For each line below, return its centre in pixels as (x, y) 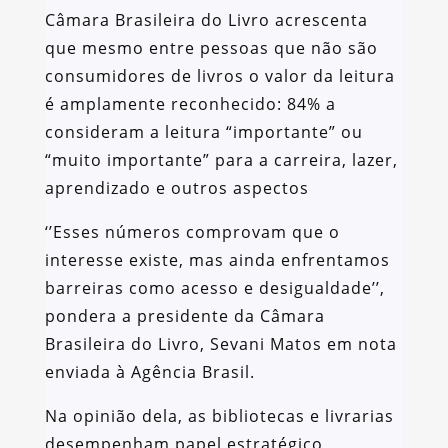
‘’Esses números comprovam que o (192, 232)
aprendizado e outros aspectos (176, 188)
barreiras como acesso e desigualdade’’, (214, 288)
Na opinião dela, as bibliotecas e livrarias (219, 416)
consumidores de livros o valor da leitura (219, 76)
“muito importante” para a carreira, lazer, (221, 160)
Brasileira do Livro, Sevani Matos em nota (220, 344)
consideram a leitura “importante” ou (203, 132)
